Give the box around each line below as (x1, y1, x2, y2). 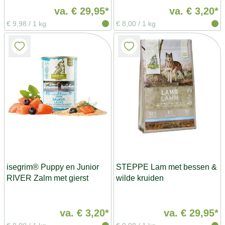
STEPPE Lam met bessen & (116, 162, 217, 171)
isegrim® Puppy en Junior (7, 162, 99, 171)
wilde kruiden (116, 173, 164, 182)
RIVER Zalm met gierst (7, 173, 88, 182)
